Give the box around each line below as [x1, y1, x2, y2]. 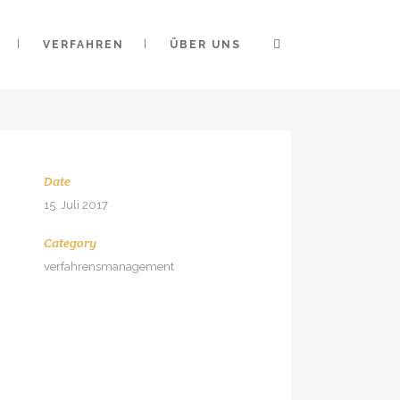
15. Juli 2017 [43, 197, 108, 212]
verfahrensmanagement [43, 259, 174, 273]
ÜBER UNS [170, 38, 241, 51]
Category [43, 234, 96, 251]
